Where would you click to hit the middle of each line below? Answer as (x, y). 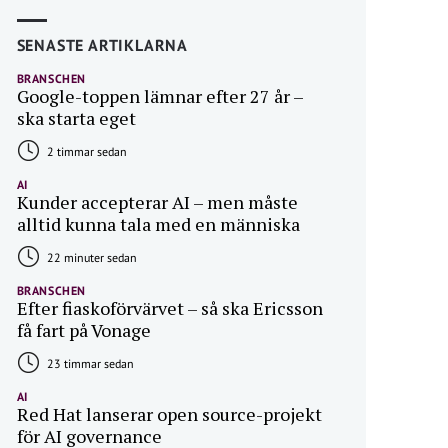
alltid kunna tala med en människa (158, 224)
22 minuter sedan (90, 258)
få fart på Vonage (83, 330)
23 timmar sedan (88, 364)
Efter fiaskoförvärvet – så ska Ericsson (169, 308)
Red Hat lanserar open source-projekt (169, 414)
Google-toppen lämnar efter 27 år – (159, 96)
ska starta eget (76, 118)
